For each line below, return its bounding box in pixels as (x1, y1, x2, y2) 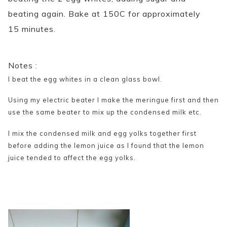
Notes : (8, 60, 37, 70)
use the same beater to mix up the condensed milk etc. (8, 108, 202, 117)
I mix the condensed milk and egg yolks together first (8, 129, 197, 138)
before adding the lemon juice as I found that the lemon (8, 141, 204, 150)
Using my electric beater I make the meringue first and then (8, 96, 219, 104)
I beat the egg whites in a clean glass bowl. (8, 74, 162, 83)
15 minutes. (8, 23, 56, 34)
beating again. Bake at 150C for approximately (8, 8, 201, 19)
